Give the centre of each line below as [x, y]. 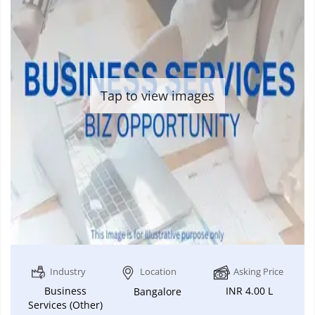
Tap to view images [157, 96]
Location [158, 271]
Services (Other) [65, 304]
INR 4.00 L [249, 290]
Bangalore [157, 291]
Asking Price [258, 271]
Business [65, 290]
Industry [68, 271]
